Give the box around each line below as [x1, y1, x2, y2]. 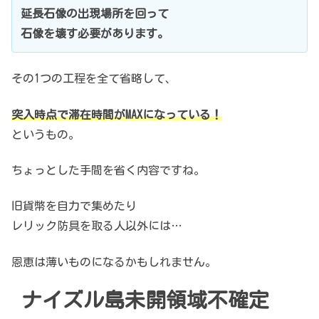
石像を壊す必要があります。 [21, 27, 169, 39]
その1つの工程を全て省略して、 [11, 73, 177, 85]
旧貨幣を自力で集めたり [11, 200, 137, 212]
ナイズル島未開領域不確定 [21, 290, 270, 310]
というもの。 [11, 128, 80, 140]
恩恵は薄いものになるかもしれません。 [11, 256, 216, 268]
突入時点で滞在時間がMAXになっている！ [11, 108, 222, 120]
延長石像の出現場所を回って [21, 7, 169, 19]
